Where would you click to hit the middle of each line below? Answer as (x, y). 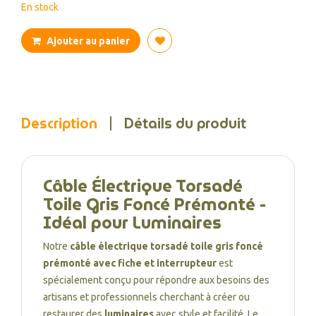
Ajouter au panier (88, 41)
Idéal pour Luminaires (132, 223)
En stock (40, 7)
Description (59, 123)
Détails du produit (185, 123)
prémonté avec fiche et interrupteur (130, 263)
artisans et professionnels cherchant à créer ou (146, 297)
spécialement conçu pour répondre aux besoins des (156, 280)
